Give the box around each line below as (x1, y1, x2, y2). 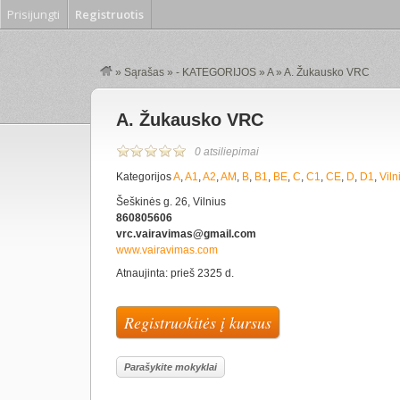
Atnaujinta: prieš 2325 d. (116, 267, 234, 279)
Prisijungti (7, 6, 60, 22)
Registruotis (75, 6, 144, 22)
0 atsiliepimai (195, 146, 259, 158)
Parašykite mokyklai (124, 362, 217, 372)
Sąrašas (124, 66, 164, 79)
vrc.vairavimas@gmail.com (116, 228, 256, 240)
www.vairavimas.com (116, 244, 218, 256)
